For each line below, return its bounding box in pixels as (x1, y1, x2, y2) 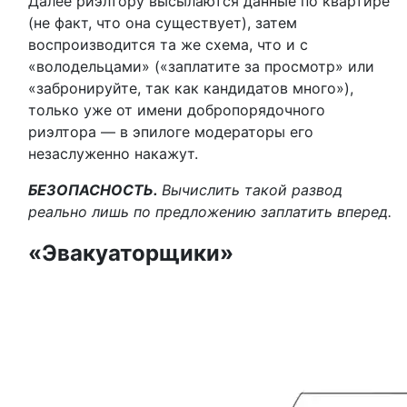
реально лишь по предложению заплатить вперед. (28, 203, 392, 221)
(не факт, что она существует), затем (28, 14, 297, 32)
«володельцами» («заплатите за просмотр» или (28, 57, 374, 75)
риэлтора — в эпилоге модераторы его (28, 123, 313, 141)
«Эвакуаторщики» (28, 240, 233, 266)
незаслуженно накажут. (28, 144, 203, 163)
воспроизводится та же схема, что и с (28, 35, 308, 54)
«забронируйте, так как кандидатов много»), (28, 79, 353, 97)
